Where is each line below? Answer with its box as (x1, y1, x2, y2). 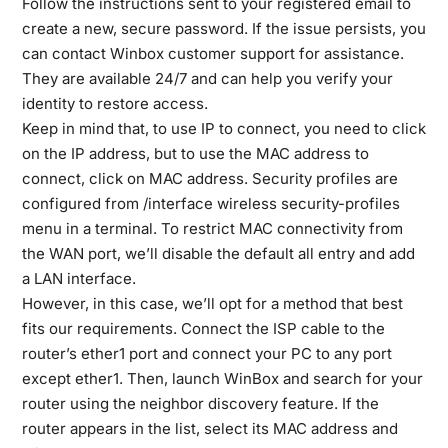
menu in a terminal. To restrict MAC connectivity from (21, 219, 403, 238)
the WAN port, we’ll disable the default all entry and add (21, 244, 415, 263)
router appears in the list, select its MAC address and (21, 419, 398, 438)
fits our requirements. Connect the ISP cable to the (21, 319, 385, 338)
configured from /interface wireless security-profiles (21, 194, 400, 213)
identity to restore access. (21, 94, 208, 113)
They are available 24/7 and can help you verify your (21, 69, 393, 88)
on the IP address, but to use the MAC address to (21, 144, 369, 163)
